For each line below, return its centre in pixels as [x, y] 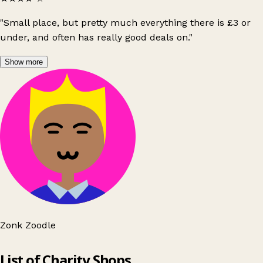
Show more [24, 62]
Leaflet [146, 237]
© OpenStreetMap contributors [211, 237]
